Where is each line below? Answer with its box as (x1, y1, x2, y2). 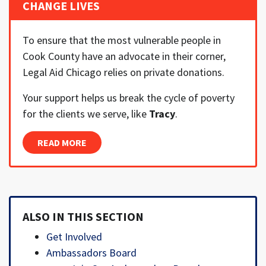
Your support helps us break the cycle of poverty (23, 91, 235, 105)
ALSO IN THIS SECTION (23, 209, 144, 224)
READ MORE (37, 137, 87, 149)
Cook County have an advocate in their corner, (23, 49, 226, 64)
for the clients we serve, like (23, 107, 149, 121)
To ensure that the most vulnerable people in (23, 33, 221, 47)
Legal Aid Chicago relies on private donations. (23, 65, 224, 80)
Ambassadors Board (46, 246, 137, 260)
